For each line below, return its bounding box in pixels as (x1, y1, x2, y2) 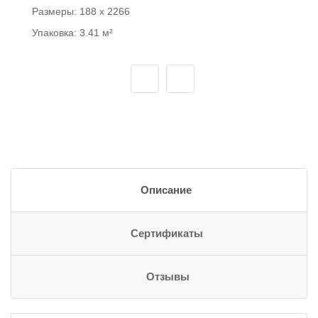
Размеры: (32, 6, 79, 17)
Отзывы (146, 271, 190, 283)
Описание (140, 185, 192, 196)
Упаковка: (32, 27, 79, 38)
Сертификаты (131, 228, 203, 239)
